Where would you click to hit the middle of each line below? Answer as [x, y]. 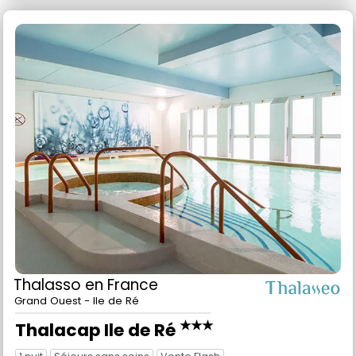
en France [122, 285]
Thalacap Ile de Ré [97, 331]
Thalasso [49, 285]
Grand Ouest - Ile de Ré [77, 301]
